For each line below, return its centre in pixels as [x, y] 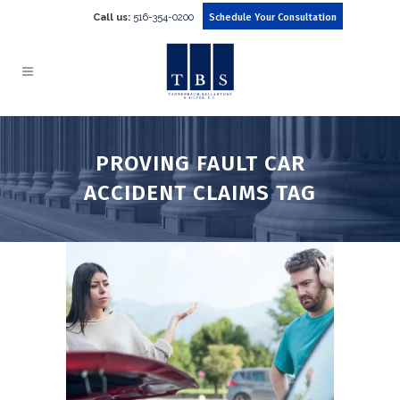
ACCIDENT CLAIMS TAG [200, 193]
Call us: [111, 17]
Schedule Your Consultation [272, 17]
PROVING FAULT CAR [200, 163]
